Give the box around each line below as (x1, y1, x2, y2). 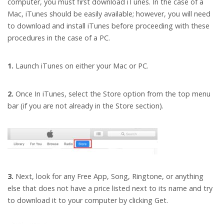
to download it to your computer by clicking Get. (7, 195, 168, 205)
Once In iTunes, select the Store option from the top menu (13, 89, 210, 99)
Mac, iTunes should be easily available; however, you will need (7, 9, 210, 19)
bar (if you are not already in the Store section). (7, 101, 163, 111)
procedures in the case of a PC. (7, 33, 110, 43)
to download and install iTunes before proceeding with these (7, 21, 209, 31)
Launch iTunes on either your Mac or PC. (13, 61, 148, 71)
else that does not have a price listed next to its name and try (7, 183, 212, 193)
